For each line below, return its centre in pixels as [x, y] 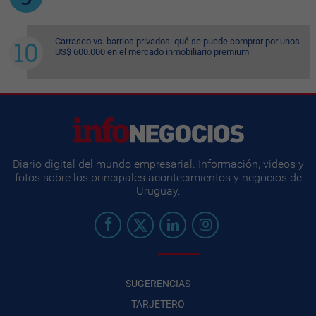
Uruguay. [158, 190]
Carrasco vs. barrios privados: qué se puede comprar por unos [177, 41]
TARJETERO [158, 304]
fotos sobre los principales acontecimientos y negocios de [158, 177]
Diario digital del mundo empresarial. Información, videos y [158, 164]
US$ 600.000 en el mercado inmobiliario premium [152, 51]
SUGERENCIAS [158, 283]
